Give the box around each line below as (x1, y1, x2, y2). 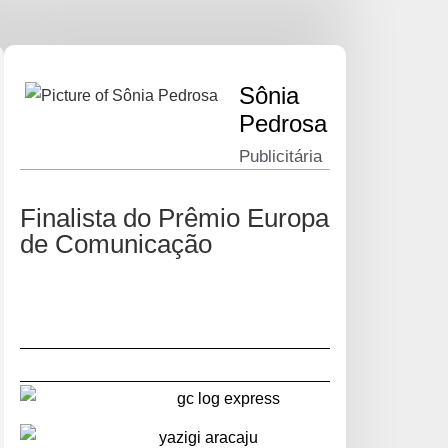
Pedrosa (239, 109, 327, 137)
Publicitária (239, 146, 322, 166)
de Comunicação (20, 229, 212, 260)
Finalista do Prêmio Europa (20, 203, 329, 234)
